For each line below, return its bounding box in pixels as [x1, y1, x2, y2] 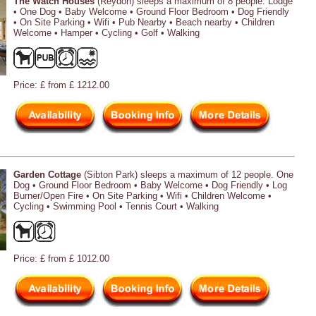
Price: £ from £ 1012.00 [13, 253, 109, 264]
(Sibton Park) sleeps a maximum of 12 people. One [81, 169, 293, 180]
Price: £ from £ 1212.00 [13, 79, 109, 90]
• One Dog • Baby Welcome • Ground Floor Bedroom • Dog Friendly [13, 6, 289, 17]
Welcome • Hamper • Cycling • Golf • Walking [13, 27, 200, 38]
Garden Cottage [13, 169, 81, 180]
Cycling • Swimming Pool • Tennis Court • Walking [13, 200, 219, 212]
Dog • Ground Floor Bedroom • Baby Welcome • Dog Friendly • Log [13, 179, 287, 190]
